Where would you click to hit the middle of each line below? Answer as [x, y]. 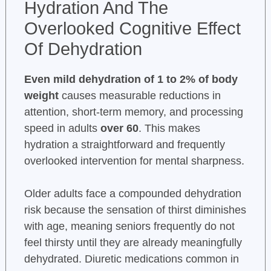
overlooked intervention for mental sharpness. [134, 161]
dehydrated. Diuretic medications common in [131, 259]
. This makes [169, 128]
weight [41, 95]
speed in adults [62, 128]
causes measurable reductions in [139, 95]
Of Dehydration [83, 49]
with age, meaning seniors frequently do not [129, 226]
